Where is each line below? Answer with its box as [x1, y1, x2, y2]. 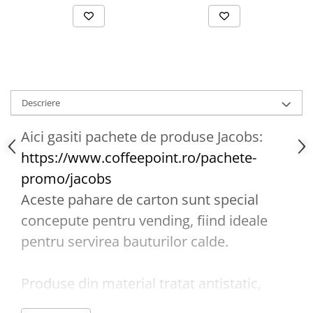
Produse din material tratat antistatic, [21, 274, 261, 293]
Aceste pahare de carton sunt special [21, 190, 259, 210]
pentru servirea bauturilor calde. [21, 232, 228, 252]
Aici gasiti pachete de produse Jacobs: [21, 127, 263, 147]
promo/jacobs [21, 169, 112, 189]
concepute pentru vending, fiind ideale [21, 211, 268, 231]
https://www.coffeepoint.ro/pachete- [21, 148, 256, 168]
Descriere [22, 96, 60, 110]
